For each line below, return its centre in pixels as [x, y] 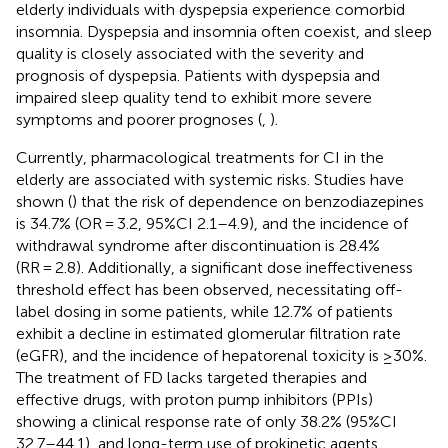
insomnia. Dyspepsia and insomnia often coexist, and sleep [224, 31]
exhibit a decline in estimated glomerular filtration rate [208, 333]
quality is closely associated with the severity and [190, 53]
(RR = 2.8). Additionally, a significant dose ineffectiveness [214, 267]
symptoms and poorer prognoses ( [139, 119]
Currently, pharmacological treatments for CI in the [200, 157]
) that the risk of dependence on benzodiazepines [248, 201]
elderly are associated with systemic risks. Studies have [210, 179]
